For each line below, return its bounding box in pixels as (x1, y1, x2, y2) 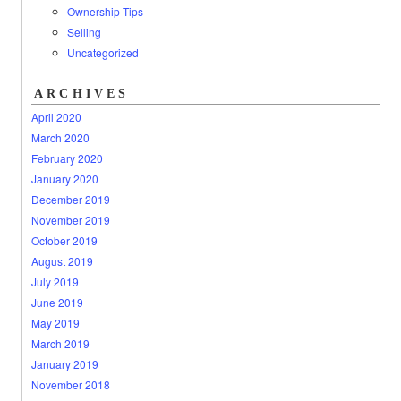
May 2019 (30, 315, 80, 330)
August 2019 (30, 253, 93, 269)
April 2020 (30, 109, 81, 124)
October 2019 (30, 233, 98, 248)
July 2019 (30, 274, 79, 289)
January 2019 (30, 356, 98, 371)
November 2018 (30, 377, 110, 392)
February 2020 (30, 150, 103, 166)
